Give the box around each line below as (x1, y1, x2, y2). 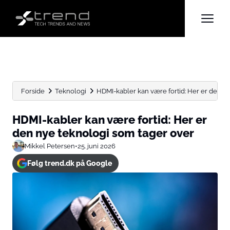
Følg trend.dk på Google (27, 159, 112, 167)
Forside (21, 87, 45, 95)
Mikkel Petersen (25, 142, 75, 150)
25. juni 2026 (78, 142, 116, 150)
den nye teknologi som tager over (12, 126, 194, 140)
